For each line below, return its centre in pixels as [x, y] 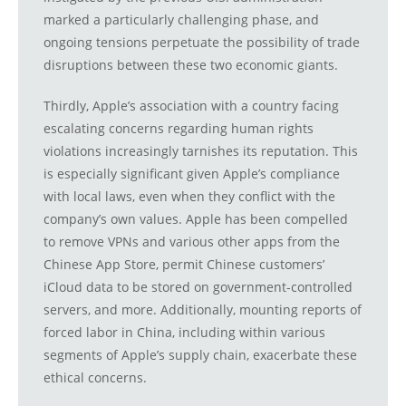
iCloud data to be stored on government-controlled [198, 287]
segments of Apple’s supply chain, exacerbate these [200, 355]
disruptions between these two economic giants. [191, 65]
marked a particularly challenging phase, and [181, 20]
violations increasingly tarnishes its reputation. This [201, 151]
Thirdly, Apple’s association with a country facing [191, 106]
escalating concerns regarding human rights [179, 129]
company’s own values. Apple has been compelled [196, 219]
